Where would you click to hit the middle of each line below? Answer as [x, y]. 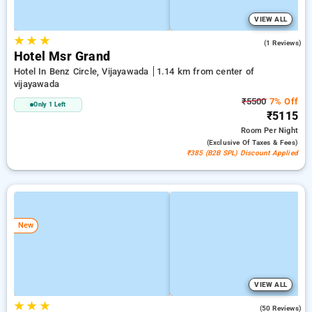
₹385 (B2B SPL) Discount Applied [242, 153]
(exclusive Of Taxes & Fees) [252, 142]
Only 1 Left [50, 104]
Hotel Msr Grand [62, 56]
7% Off [282, 101]
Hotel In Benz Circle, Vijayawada [83, 71]
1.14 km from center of [205, 71]
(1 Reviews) [282, 43]
